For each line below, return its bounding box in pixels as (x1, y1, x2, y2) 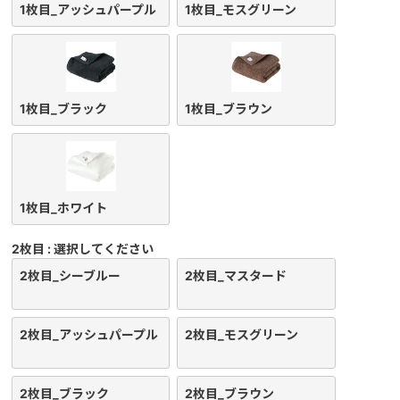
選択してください (53, 241, 154, 257)
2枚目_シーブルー (19, 268, 121, 284)
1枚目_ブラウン (185, 101, 273, 117)
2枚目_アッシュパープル (19, 327, 158, 343)
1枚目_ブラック (19, 101, 107, 117)
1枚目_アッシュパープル (19, 2, 156, 18)
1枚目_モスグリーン (185, 2, 297, 18)
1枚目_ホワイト (19, 200, 107, 216)
